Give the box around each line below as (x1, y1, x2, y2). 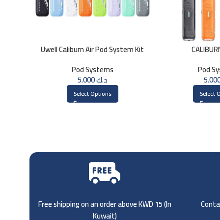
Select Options (73, 88, 111, 100)
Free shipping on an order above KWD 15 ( (38, 196, 166, 211)
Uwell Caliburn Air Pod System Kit (41, 42, 144, 57)
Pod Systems (71, 62, 113, 77)
